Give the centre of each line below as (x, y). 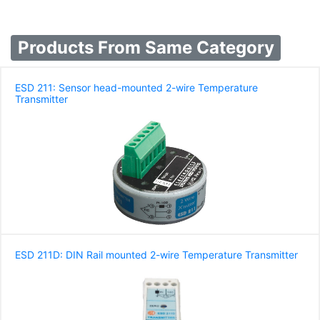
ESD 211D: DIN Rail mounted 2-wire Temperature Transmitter (156, 255)
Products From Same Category (146, 48)
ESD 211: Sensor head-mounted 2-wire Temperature (136, 88)
